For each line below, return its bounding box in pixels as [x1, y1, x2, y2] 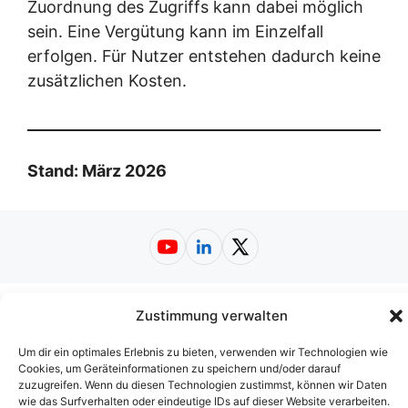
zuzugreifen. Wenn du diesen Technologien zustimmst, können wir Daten [18, 378, 387, 392]
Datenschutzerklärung [170, 302, 313, 321]
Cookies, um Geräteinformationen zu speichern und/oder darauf [18, 362, 341, 375]
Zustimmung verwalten [136, 307, 288, 324]
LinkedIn [202, 248, 269, 268]
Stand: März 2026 [27, 161, 167, 181]
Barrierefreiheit [227, 322, 327, 341]
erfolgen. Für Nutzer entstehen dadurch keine [27, 46, 381, 66]
